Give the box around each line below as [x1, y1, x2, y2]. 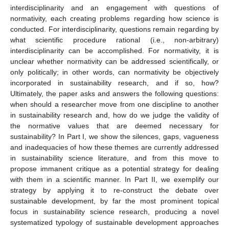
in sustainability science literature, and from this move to [10, 153, 219, 162]
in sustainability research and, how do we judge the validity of [10, 110, 219, 119]
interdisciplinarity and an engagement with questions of [10, 3, 219, 12]
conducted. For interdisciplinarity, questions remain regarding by [10, 25, 219, 33]
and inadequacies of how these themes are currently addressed [10, 143, 219, 151]
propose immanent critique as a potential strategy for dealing [10, 164, 219, 173]
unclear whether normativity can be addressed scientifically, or [10, 57, 219, 65]
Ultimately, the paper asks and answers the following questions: [10, 89, 219, 98]
